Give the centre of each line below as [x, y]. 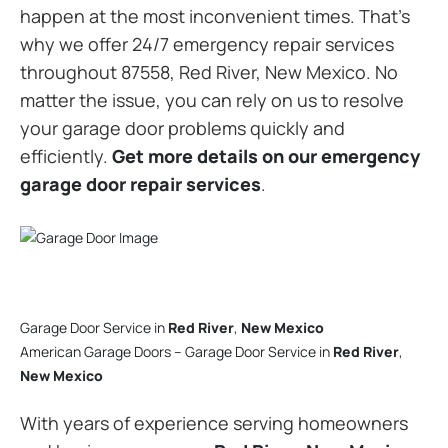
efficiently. [66, 155]
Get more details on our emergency [266, 155]
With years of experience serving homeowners [214, 423]
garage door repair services [140, 183]
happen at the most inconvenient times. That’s [215, 15]
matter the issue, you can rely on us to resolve [212, 99]
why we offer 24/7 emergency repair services [207, 43]
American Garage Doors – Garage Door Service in [176, 351]
